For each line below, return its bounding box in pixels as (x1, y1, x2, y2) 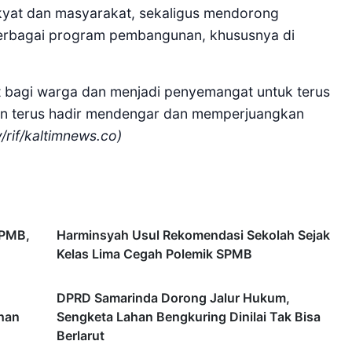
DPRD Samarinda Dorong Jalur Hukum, (57, 290, 290, 306)
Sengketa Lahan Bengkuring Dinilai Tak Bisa (57, 309, 321, 325)
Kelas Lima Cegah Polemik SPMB (57, 246, 252, 262)
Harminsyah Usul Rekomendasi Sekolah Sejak (57, 227, 330, 244)
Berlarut (57, 328, 104, 344)
